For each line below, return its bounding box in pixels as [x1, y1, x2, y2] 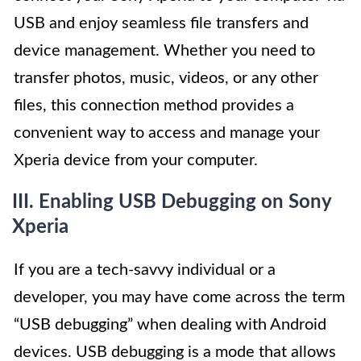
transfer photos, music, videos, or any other [14, 70, 318, 87]
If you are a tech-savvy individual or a [14, 262, 276, 279]
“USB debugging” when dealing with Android [14, 317, 326, 334]
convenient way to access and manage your [14, 125, 320, 142]
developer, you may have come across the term [14, 289, 345, 306]
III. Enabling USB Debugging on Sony [12, 193, 331, 213]
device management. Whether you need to [14, 43, 315, 60]
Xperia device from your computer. [14, 152, 258, 169]
